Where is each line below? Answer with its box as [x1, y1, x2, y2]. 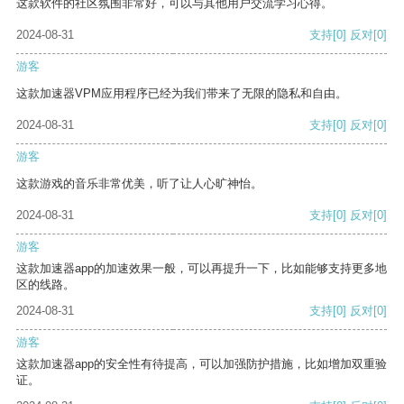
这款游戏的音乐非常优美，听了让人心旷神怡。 [16, 177, 262, 191]
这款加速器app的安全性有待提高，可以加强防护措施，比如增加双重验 [16, 357, 387, 372]
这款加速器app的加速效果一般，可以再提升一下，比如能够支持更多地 [16, 262, 387, 276]
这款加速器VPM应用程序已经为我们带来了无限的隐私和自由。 [16, 87, 347, 101]
